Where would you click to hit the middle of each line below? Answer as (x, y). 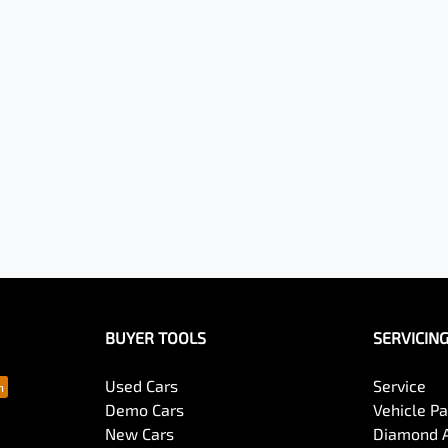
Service (400, 385)
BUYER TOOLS (155, 337)
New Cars (139, 433)
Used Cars (141, 385)
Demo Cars (144, 409)
